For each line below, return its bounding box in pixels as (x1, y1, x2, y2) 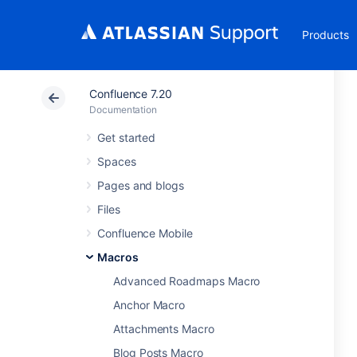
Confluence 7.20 (89, 87, 172, 100)
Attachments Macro (113, 322, 214, 335)
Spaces (97, 155, 136, 168)
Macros (97, 250, 139, 264)
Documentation (89, 104, 158, 116)
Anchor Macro (113, 298, 186, 312)
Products (302, 28, 349, 41)
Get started (97, 131, 156, 144)
